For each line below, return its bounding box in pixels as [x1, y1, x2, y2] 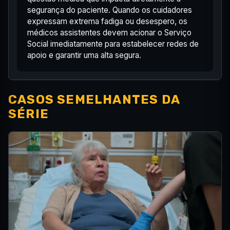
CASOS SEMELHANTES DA [8, 92, 180, 107]
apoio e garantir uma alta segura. [27, 50, 141, 61]
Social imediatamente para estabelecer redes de [27, 39, 199, 49]
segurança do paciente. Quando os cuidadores [27, 5, 192, 15]
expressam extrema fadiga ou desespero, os [27, 16, 187, 27]
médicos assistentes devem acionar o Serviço [27, 28, 191, 38]
